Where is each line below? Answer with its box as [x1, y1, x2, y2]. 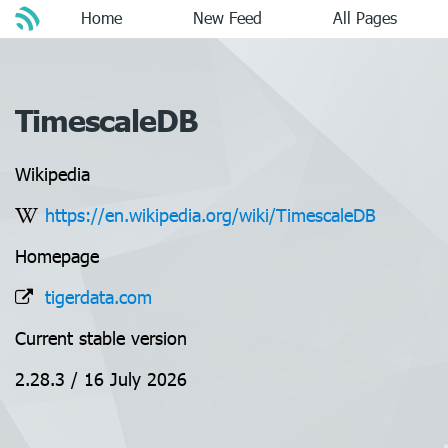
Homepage [15, 244, 99, 267]
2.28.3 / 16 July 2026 [15, 367, 187, 390]
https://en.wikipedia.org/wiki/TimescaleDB [45, 203, 376, 226]
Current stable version [15, 326, 187, 349]
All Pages [333, 7, 398, 28]
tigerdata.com [45, 285, 152, 308]
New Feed [192, 7, 262, 28]
